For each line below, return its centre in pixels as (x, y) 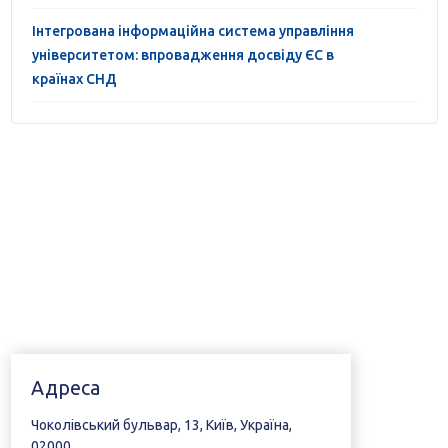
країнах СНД (74, 79)
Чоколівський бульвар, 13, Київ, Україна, (161, 425)
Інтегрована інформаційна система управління (192, 31)
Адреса (65, 388)
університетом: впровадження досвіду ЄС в (182, 55)
